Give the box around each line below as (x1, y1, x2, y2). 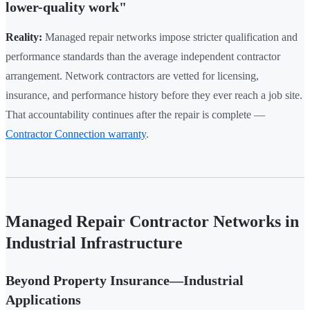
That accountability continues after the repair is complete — (6, 109, 265, 121)
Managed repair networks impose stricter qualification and (42, 31, 298, 44)
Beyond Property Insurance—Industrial (6, 273, 244, 289)
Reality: (6, 31, 42, 44)
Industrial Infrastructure (6, 234, 183, 253)
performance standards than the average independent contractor (6, 51, 280, 63)
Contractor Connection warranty (6, 128, 146, 140)
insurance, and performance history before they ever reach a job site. (6, 89, 302, 102)
